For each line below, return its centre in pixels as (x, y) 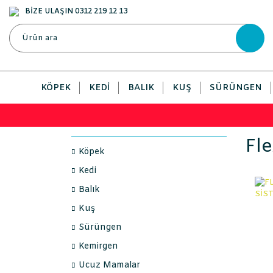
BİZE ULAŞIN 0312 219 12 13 (76, 12)
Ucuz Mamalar (109, 265)
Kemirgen (98, 246)
